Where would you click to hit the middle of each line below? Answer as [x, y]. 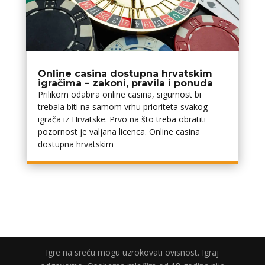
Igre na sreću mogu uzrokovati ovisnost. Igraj [132, 252]
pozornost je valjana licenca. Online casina [119, 131]
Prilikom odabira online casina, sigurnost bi [119, 94]
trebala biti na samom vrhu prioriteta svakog [122, 106]
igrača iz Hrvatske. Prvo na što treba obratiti [122, 119]
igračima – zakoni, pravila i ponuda [125, 83]
